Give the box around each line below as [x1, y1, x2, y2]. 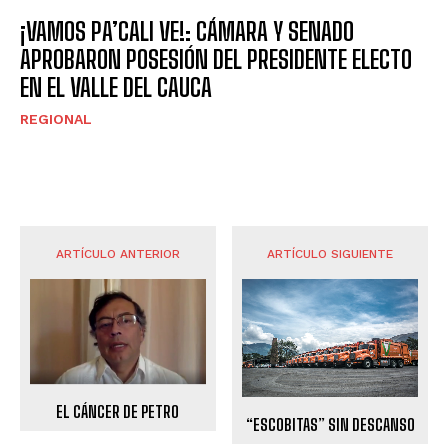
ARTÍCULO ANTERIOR [55, 247, 180, 262]
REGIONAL [20, 111, 92, 128]
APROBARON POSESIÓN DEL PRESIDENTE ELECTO [20, 45, 412, 75]
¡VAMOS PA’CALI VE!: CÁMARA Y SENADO [20, 17, 354, 47]
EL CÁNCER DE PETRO [56, 401, 180, 421]
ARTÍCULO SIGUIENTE [267, 247, 394, 262]
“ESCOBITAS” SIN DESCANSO [245, 414, 415, 434]
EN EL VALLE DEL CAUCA [20, 73, 212, 103]
